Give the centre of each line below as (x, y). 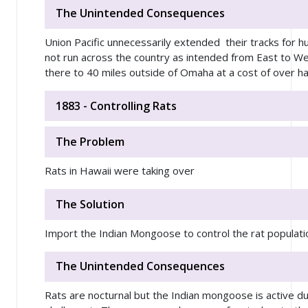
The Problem (90, 142)
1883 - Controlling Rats (116, 106)
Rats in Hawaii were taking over (120, 170)
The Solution (90, 204)
